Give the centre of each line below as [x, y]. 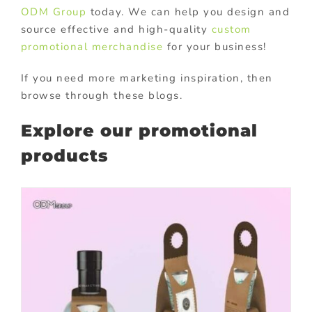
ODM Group [54, 12]
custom [231, 30]
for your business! [215, 47]
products [64, 156]
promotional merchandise [92, 47]
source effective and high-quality [116, 30]
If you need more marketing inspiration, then [147, 78]
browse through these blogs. [102, 96]
